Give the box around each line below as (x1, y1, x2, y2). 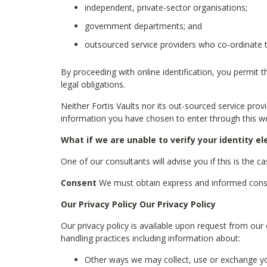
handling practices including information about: (61, 232, 240, 244)
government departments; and (85, 20, 202, 32)
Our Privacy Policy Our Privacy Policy (61, 198, 216, 210)
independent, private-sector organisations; (85, 2, 247, 13)
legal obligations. (61, 79, 125, 90)
